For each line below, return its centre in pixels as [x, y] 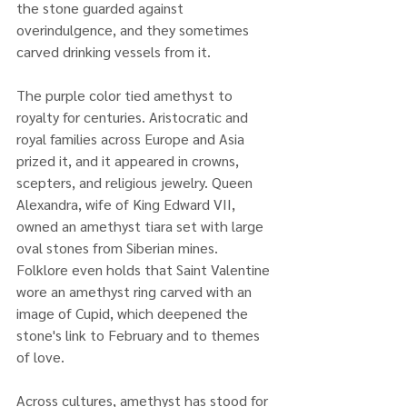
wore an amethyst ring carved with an [136, 291]
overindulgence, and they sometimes [134, 29]
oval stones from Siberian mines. [119, 247]
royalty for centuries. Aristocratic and [134, 116]
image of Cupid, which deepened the [134, 313]
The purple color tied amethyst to [126, 94]
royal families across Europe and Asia [132, 138]
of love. [40, 356]
